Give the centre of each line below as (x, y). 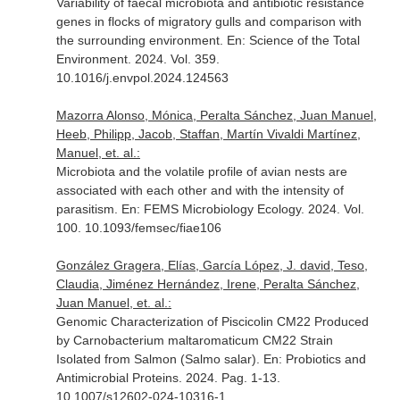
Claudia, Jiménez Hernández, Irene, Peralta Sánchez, (208, 284)
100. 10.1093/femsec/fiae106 (138, 228)
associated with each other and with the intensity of (200, 190)
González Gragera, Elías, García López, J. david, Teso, (212, 265)
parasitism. (88, 209)
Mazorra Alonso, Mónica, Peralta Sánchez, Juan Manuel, (216, 115)
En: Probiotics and (314, 359)
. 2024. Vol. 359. (173, 59)
